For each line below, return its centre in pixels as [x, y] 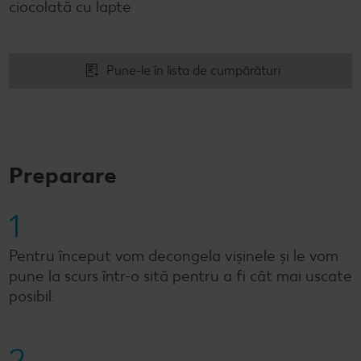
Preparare [63, 174]
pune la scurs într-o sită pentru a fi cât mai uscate [180, 276]
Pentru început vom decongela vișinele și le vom [174, 255]
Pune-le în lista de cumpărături [193, 71]
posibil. [32, 296]
